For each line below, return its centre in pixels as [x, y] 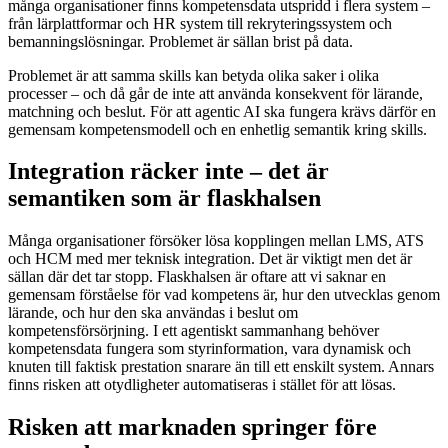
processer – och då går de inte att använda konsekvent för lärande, [215, 93]
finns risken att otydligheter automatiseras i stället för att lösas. [202, 385]
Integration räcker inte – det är [168, 171]
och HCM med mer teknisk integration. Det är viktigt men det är [210, 259]
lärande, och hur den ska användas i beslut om [153, 313]
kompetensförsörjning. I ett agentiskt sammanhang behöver [193, 331]
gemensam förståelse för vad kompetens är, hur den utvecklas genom [224, 295]
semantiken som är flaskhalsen [164, 198]
